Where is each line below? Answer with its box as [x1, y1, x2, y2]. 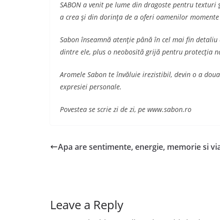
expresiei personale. [60, 82, 122, 91]
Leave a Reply [50, 196, 123, 213]
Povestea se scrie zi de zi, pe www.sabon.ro [60, 105, 192, 114]
